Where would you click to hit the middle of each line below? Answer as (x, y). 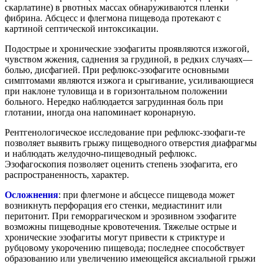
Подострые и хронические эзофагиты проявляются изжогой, (127, 48)
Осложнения (32, 194)
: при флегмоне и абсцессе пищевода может (146, 194)
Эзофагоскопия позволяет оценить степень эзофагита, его (121, 164)
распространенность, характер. (67, 174)
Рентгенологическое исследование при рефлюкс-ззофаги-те (125, 132)
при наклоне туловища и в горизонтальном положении (116, 91)
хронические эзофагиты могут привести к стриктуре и (115, 237)
